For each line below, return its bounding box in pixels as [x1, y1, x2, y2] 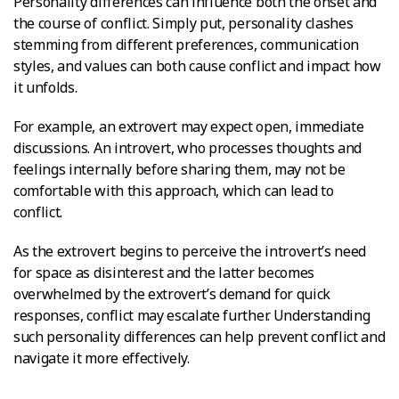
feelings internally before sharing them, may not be [13, 159, 346, 179]
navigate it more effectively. [13, 347, 190, 368]
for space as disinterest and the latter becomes [13, 262, 314, 282]
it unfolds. [13, 77, 77, 97]
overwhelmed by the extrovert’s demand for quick [13, 283, 330, 304]
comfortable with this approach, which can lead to [13, 180, 334, 200]
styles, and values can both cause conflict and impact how [13, 55, 381, 76]
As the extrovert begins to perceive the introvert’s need [13, 240, 367, 261]
